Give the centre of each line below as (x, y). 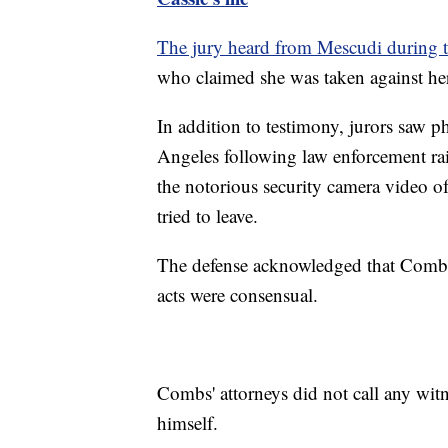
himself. (187, 422)
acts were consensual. (237, 294)
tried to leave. (207, 215)
